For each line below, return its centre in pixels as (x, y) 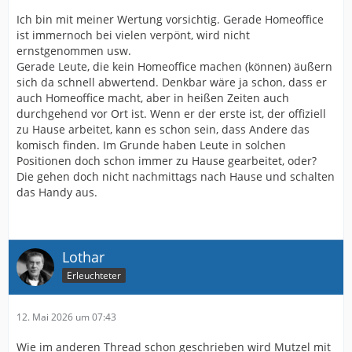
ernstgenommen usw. (74, 50)
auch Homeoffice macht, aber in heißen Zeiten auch (153, 97)
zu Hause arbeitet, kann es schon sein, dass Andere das (163, 129)
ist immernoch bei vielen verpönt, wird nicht (133, 35)
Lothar (83, 257)
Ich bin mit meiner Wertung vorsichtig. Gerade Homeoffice (170, 19)
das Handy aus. (57, 192)
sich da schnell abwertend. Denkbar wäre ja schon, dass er (172, 82)
